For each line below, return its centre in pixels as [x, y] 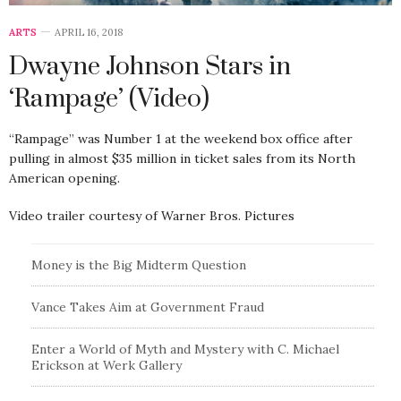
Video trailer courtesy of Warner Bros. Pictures [152, 215]
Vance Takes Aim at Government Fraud [148, 307]
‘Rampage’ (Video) [109, 98]
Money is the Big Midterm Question [139, 264]
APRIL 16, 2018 [89, 32]
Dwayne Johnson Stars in [150, 66]
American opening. [64, 178]
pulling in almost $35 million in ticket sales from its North [182, 158]
